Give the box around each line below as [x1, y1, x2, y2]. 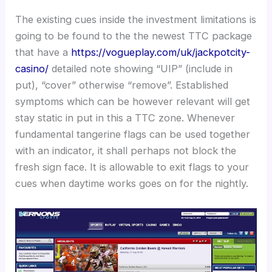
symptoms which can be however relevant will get [15, 95, 251, 108]
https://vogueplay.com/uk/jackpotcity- [71, 46, 251, 59]
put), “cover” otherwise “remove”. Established [15, 79, 229, 92]
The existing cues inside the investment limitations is [15, 13, 257, 26]
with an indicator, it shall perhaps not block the [15, 144, 237, 157]
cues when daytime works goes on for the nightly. [15, 177, 249, 190]
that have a [15, 46, 72, 59]
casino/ [15, 63, 49, 75]
